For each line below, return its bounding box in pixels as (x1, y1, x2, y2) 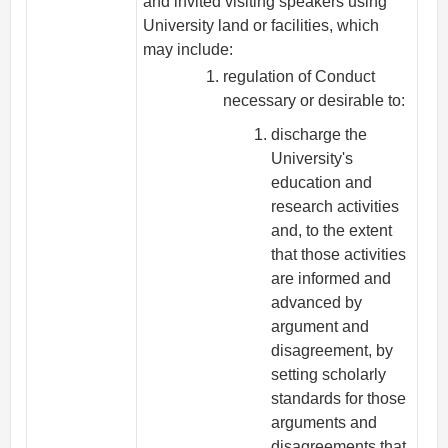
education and (271, 174, 373, 192)
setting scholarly (271, 366, 387, 384)
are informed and (271, 270, 392, 288)
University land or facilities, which (143, 17, 380, 35)
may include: (143, 41, 234, 59)
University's (271, 150, 354, 168)
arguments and (271, 414, 378, 432)
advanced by (271, 294, 363, 312)
